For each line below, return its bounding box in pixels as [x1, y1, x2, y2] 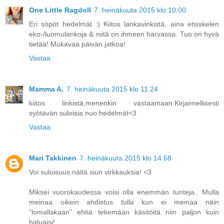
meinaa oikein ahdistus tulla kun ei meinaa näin [29, 197, 219, 206]
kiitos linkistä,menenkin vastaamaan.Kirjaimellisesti [29, 98, 219, 107]
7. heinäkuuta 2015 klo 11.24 [66, 84, 158, 93]
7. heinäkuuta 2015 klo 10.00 [94, 5, 186, 14]
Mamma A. [29, 84, 63, 93]
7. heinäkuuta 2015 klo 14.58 [79, 153, 171, 162]
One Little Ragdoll [29, 5, 91, 14]
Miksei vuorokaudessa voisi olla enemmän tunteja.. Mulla [29, 187, 219, 196]
